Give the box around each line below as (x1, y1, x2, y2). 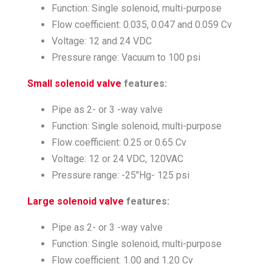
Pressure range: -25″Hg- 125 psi (51, 169, 189, 182)
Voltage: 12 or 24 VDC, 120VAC (51, 153, 183, 165)
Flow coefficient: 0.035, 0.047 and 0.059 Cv (51, 19, 232, 31)
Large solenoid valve (27, 195, 124, 208)
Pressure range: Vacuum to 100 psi (51, 52, 200, 64)
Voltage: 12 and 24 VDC (51, 35, 152, 47)
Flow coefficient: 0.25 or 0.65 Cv (51, 137, 186, 149)
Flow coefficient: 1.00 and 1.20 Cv (51, 254, 193, 267)
